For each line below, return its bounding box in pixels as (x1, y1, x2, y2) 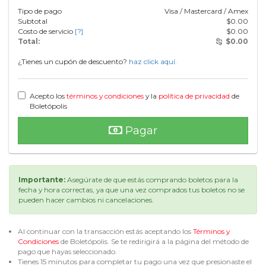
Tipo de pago (18, 7, 62, 15)
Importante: (18, 175, 65, 184)
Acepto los (30, 91, 66, 100)
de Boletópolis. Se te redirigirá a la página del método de (59, 237, 249, 246)
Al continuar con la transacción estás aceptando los (18, 227, 193, 236)
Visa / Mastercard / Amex (164, 7, 248, 15)
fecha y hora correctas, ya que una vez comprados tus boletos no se (18, 185, 245, 194)
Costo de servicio (18, 27, 75, 36)
